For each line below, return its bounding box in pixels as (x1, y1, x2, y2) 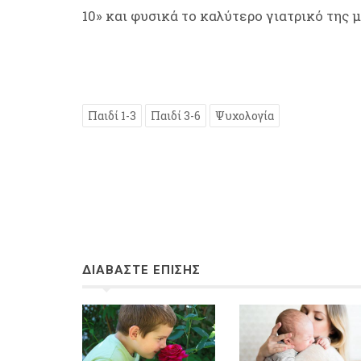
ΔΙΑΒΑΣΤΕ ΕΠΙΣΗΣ (82, 262, 201, 277)
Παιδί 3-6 (151, 107, 201, 123)
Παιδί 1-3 (88, 107, 136, 123)
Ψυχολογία (215, 107, 274, 123)
